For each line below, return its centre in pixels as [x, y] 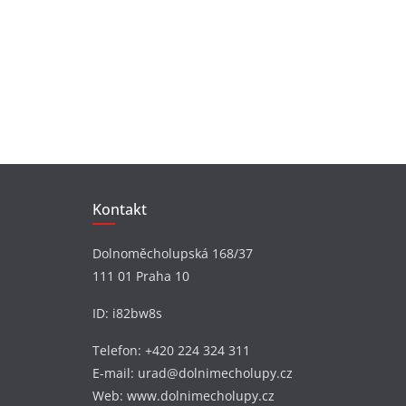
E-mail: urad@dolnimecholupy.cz [193, 373]
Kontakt [120, 210]
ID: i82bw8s [127, 314]
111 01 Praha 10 [141, 276]
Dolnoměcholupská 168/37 [173, 254]
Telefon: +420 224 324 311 [171, 351]
